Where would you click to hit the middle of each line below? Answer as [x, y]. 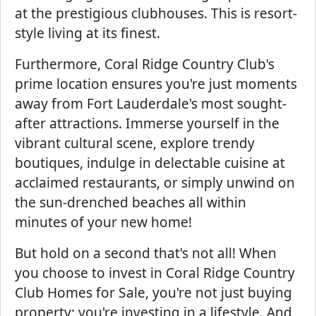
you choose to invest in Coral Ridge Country [155, 273]
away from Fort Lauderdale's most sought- [151, 103]
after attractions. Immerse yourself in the [147, 123]
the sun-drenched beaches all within [130, 202]
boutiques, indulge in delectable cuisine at [150, 163]
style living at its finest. [87, 33]
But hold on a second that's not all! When [146, 253]
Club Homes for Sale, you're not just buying [153, 292]
